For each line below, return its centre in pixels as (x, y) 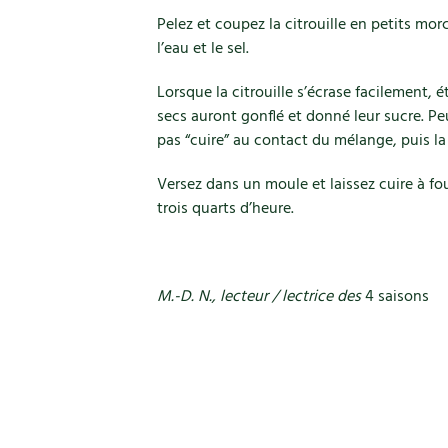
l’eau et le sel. (203, 49)
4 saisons (395, 297)
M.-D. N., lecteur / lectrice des (259, 297)
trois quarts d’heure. (225, 209)
